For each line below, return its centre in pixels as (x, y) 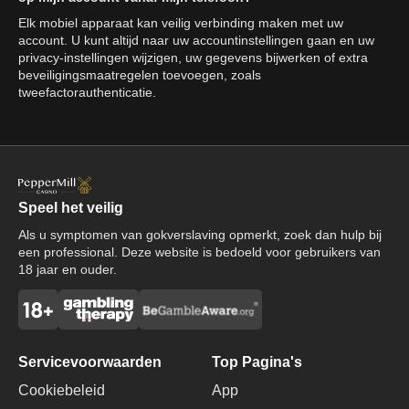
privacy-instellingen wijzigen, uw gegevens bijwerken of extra (193, 58)
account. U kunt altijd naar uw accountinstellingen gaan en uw (196, 40)
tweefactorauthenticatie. (87, 92)
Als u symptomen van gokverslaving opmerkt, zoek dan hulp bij (200, 235)
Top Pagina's (257, 362)
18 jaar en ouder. (68, 270)
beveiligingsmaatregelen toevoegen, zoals (140, 75)
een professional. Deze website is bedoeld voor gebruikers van (199, 252)
